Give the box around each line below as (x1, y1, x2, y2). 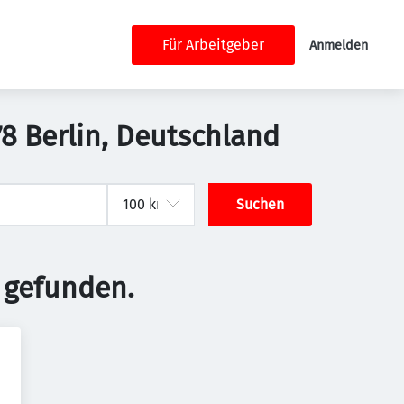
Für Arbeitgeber (162, 35, 264, 53)
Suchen (236, 196, 285, 213)
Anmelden (309, 37, 368, 53)
